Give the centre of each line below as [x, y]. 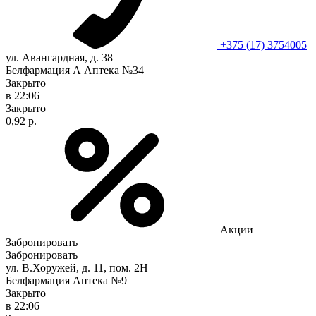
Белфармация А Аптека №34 [75, 70]
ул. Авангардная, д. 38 [59, 57]
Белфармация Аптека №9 [66, 280]
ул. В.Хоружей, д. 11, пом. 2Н [77, 267]
